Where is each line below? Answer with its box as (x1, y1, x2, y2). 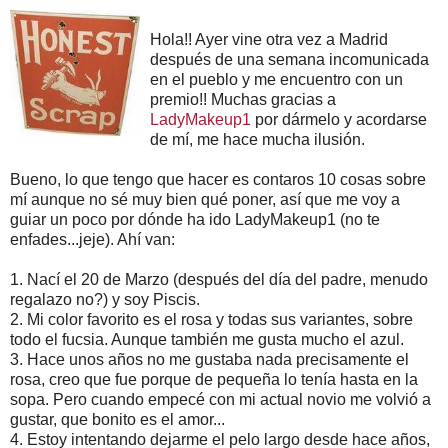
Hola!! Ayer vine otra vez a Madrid (150, 30, 388, 48)
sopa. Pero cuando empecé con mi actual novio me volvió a (10, 390, 431, 408)
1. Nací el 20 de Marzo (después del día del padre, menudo (10, 270, 428, 288)
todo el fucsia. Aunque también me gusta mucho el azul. (10, 330, 404, 348)
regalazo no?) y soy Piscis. (10, 290, 200, 308)
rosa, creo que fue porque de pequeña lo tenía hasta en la (10, 370, 418, 388)
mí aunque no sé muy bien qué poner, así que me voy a (10, 190, 400, 208)
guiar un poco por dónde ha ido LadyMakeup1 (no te (10, 210, 380, 228)
